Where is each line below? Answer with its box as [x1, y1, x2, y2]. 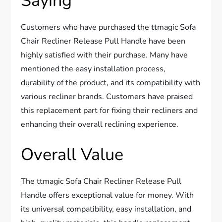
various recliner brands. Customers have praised [21, 91, 193, 103]
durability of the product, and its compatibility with [21, 77, 201, 89]
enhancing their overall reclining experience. [21, 119, 179, 130]
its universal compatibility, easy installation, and [21, 204, 192, 215]
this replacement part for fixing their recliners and [21, 105, 198, 116]
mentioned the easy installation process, [21, 63, 166, 75]
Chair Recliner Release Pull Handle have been [21, 36, 186, 47]
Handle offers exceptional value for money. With [21, 190, 194, 201]
